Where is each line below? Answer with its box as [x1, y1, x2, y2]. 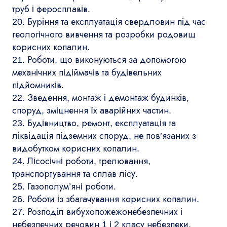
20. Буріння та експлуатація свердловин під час [12, 16, 206, 27]
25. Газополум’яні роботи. [12, 181, 116, 192]
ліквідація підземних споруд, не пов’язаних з [12, 130, 196, 141]
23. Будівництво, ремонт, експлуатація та [12, 118, 176, 128]
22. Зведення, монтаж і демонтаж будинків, [12, 92, 189, 103]
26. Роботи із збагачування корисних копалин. [12, 194, 199, 204]
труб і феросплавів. [12, 4, 90, 14]
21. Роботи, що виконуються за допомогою [12, 54, 186, 65]
